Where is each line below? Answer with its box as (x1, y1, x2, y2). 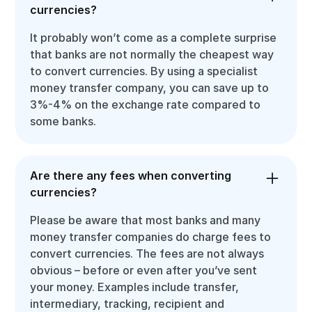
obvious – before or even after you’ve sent (30, 263, 258, 277)
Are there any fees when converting (30, 169, 232, 182)
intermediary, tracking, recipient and (30, 297, 225, 311)
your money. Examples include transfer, (30, 280, 240, 294)
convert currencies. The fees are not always (30, 247, 265, 260)
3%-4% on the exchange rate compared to (30, 97, 261, 111)
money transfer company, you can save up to (30, 81, 270, 95)
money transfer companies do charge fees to (30, 230, 272, 244)
